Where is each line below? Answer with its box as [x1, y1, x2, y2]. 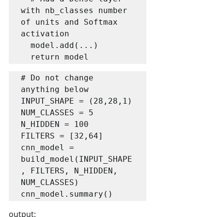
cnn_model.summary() [21, 189, 113, 199]
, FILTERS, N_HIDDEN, [21, 166, 118, 175]
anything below [21, 85, 89, 94]
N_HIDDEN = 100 [21, 120, 89, 129]
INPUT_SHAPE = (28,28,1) [21, 96, 132, 106]
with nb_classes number [21, 6, 127, 15]
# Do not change [21, 73, 93, 82]
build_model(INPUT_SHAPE [21, 155, 132, 164]
